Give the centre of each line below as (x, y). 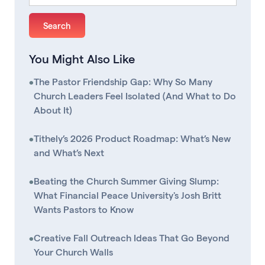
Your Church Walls (73, 251)
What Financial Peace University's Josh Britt (127, 195)
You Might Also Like (82, 58)
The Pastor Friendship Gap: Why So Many (123, 81)
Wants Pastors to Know (84, 209)
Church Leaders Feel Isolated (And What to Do (135, 95)
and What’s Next (69, 152)
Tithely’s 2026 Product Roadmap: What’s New (132, 138)
